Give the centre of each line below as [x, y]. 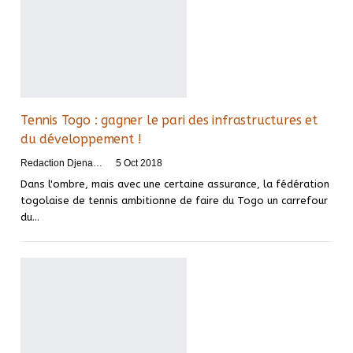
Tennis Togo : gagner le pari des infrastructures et [169, 121]
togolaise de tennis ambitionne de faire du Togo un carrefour [174, 201]
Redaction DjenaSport [98, 163]
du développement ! [81, 139]
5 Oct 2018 [139, 163]
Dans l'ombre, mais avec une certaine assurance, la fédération [175, 184]
